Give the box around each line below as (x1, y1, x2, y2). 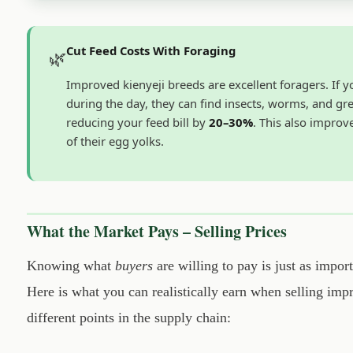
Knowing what (27, 258, 115, 274)
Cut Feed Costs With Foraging (66, 43, 236, 59)
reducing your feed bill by (66, 114, 209, 131)
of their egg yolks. (66, 133, 164, 150)
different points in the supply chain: (27, 310, 231, 326)
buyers (115, 258, 153, 274)
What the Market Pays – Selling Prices (27, 219, 287, 243)
